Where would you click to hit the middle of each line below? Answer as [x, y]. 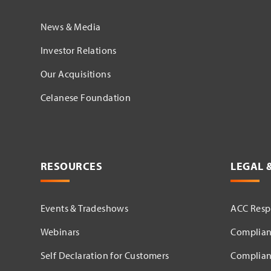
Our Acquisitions [76, 73]
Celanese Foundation [86, 97]
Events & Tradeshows [84, 208]
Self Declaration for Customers [105, 255]
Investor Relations [78, 50]
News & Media [70, 26]
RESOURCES [71, 166]
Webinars [60, 231]
